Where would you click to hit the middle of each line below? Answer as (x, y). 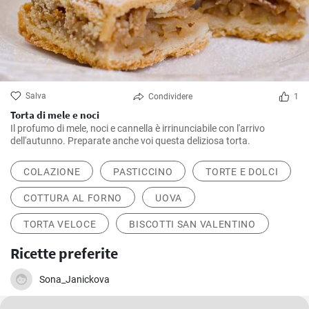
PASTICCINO (143, 172)
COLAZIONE (52, 172)
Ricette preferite (64, 253)
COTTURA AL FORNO (73, 198)
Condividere (170, 97)
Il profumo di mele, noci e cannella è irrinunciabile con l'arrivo (138, 129)
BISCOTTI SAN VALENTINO (192, 225)
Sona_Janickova (74, 280)
